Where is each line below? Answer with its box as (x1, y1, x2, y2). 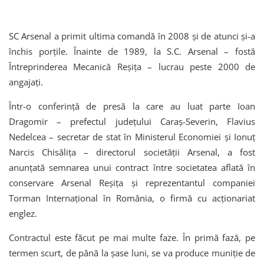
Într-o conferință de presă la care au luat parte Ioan (9, 100, 255, 113)
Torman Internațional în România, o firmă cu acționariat (9, 192, 255, 204)
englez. (9, 207, 37, 220)
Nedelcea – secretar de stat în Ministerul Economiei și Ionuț (9, 131, 255, 143)
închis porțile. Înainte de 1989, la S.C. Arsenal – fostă (9, 45, 255, 58)
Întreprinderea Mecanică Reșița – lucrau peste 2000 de (9, 61, 255, 73)
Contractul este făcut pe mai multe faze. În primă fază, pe (9, 232, 255, 244)
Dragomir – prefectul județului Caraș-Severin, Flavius (9, 115, 255, 128)
